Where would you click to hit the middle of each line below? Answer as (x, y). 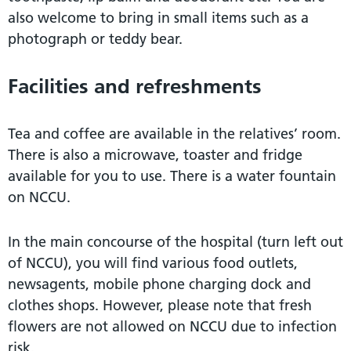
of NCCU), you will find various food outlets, (153, 262)
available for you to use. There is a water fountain (172, 175)
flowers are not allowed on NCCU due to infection (172, 326)
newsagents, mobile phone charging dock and (159, 284)
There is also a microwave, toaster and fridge (155, 154)
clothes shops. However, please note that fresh (160, 305)
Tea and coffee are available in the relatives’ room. (174, 133)
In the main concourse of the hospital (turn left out (175, 241)
